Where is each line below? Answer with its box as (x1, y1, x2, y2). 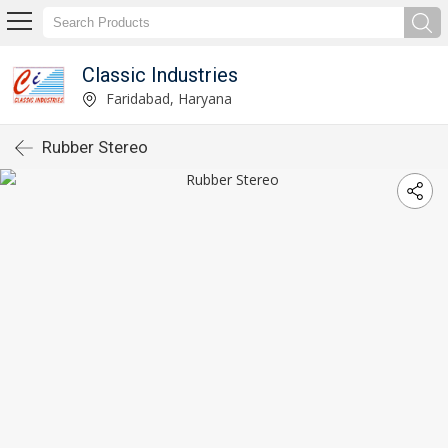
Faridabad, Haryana (101, 88, 232, 108)
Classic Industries (81, 62, 238, 87)
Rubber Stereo (42, 137, 148, 157)
